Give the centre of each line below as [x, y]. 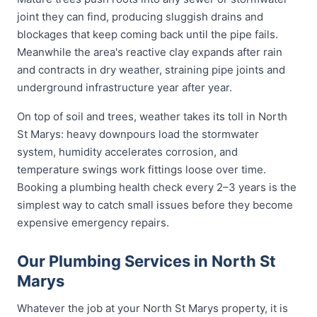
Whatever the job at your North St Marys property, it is [152, 308]
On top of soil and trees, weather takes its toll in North [152, 116]
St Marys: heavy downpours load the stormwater [138, 134]
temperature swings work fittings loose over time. [142, 169]
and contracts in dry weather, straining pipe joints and [151, 70]
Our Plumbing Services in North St [146, 261]
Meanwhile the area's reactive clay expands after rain [150, 52]
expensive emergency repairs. [93, 223]
